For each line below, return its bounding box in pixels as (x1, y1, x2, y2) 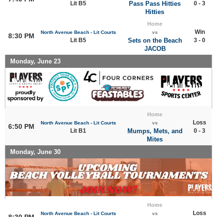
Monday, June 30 (10, 148, 61, 155)
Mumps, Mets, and (127, 127, 183, 135)
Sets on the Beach (127, 36, 182, 44)
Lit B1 (70, 127, 86, 134)
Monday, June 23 (10, 57, 61, 65)
